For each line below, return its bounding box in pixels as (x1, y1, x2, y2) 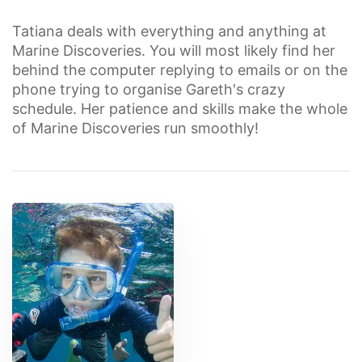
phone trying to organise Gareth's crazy (12, 81, 285, 98)
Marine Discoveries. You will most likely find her (12, 42, 335, 59)
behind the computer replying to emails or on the (12, 61, 347, 78)
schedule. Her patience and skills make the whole (12, 100, 347, 117)
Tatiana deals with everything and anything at (12, 23, 326, 40)
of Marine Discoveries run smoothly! (12, 120, 259, 137)
